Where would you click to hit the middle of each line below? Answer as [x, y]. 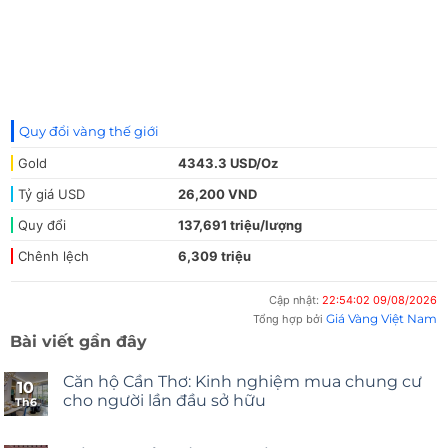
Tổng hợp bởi [289, 318]
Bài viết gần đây [78, 341]
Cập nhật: [295, 299]
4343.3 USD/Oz [228, 162]
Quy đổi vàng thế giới [89, 130]
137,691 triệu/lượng [240, 224]
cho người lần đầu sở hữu [164, 400]
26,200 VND [217, 193]
